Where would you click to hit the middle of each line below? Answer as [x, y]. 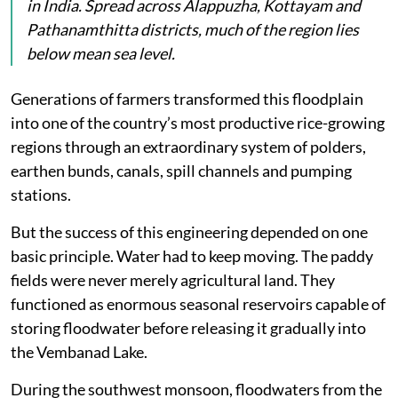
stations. [41, 195]
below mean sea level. [101, 54]
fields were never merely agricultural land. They [173, 280]
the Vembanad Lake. [79, 352]
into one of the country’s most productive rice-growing [198, 123]
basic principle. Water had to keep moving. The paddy [192, 256]
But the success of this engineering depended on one [189, 232]
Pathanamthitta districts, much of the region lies [193, 30]
